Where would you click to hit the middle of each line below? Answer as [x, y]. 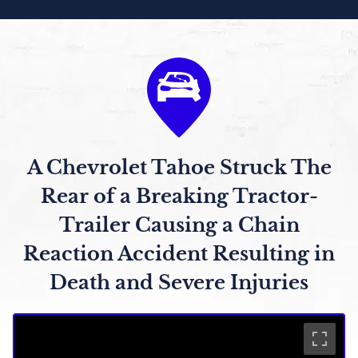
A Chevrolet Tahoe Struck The [179, 167]
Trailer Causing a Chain [179, 225]
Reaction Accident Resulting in [179, 253]
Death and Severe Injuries [179, 282]
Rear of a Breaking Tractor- [179, 196]
